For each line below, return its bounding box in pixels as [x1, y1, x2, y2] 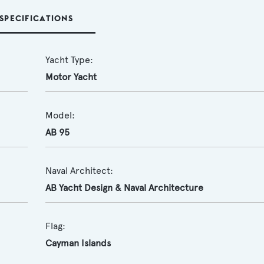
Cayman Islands [45, 237, 111, 249]
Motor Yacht [45, 71, 97, 82]
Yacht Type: [45, 54, 93, 65]
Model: [45, 110, 75, 121]
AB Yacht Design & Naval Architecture [45, 182, 203, 193]
